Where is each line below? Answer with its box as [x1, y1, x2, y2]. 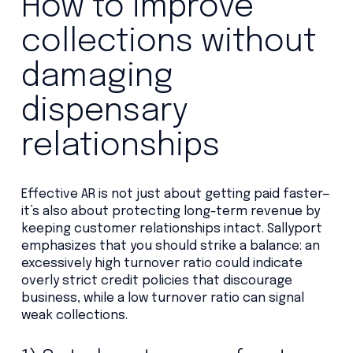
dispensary [20, 95, 188, 128]
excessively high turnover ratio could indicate [20, 256, 303, 270]
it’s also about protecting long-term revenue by [20, 204, 320, 218]
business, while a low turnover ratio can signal [20, 291, 304, 305]
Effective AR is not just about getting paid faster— [20, 187, 330, 201]
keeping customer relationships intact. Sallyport [20, 221, 322, 236]
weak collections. [20, 308, 128, 322]
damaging [20, 60, 173, 93]
